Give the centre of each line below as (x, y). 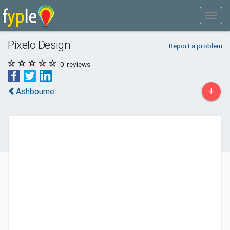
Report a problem (195, 46)
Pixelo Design (39, 45)
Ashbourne (35, 92)
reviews (78, 64)
